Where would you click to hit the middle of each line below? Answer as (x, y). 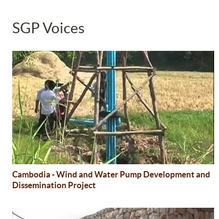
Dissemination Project (54, 185)
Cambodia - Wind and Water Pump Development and (111, 174)
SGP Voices (48, 28)
